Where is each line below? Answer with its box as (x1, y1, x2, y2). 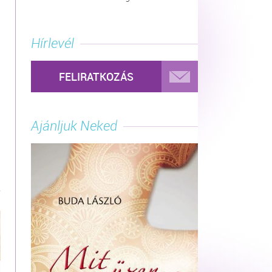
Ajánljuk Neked (31, 117, 117, 134)
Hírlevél (31, 34, 74, 52)
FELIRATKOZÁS (59, 69, 134, 84)
